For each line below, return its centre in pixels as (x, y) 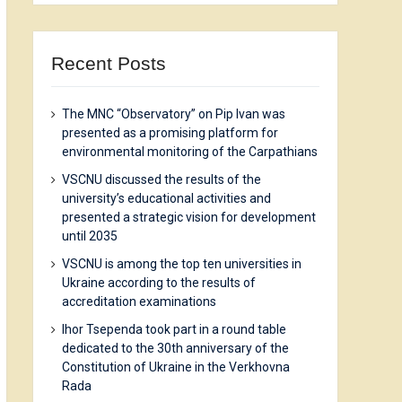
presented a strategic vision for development (189, 217)
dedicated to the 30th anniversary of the (175, 348)
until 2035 (90, 236)
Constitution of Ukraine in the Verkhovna (176, 367)
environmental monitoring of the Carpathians (190, 151)
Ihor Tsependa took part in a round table (174, 329)
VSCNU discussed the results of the (162, 179)
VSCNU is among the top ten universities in (182, 263)
